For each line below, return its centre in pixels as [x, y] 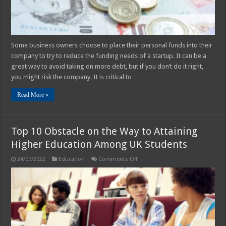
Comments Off [118, 159]
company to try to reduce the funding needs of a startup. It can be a [109, 55]
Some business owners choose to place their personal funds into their [112, 45]
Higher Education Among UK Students [99, 144]
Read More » [33, 95]
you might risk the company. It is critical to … [76, 77]
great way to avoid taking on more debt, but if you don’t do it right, [107, 66]
